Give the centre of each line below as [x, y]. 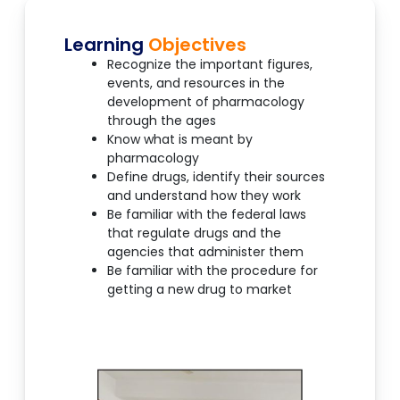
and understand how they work [204, 196]
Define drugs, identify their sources [216, 177]
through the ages [162, 121]
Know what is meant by [180, 140]
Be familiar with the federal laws [207, 215]
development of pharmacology [206, 102]
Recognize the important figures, [210, 65]
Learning [106, 45]
